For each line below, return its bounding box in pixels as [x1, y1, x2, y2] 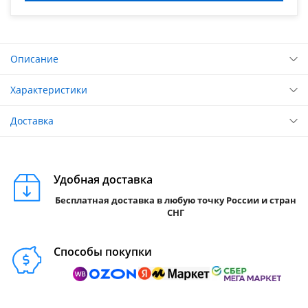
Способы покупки [54, 244, 152, 260]
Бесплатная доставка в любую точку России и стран [55, 194, 296, 207]
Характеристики [10, 83, 87, 97]
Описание [10, 52, 58, 66]
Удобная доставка [54, 172, 153, 188]
